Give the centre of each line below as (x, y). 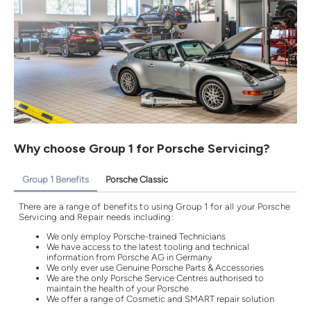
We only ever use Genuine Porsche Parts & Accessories (155, 268)
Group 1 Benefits (56, 180)
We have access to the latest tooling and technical (148, 247)
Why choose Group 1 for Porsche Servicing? (142, 149)
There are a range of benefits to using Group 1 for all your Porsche (154, 207)
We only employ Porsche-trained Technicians (136, 237)
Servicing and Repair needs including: (96, 217)
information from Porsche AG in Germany (129, 258)
